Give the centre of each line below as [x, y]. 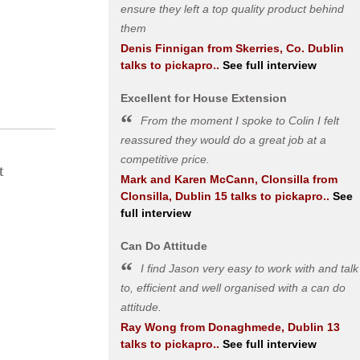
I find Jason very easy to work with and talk [249, 268]
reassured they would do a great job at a [223, 140]
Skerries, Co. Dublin [289, 48]
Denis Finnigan [162, 48]
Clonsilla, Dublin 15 [174, 196]
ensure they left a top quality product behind [232, 9]
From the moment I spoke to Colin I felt [239, 121]
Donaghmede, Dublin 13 [274, 327]
